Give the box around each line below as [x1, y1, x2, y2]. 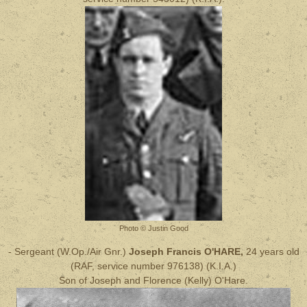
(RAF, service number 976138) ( [71, 260, 210, 271]
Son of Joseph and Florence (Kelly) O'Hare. [59, 275, 248, 286]
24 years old [245, 246, 299, 257]
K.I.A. [210, 260, 233, 271]
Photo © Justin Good [119, 224, 188, 232]
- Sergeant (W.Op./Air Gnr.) [8, 246, 129, 257]
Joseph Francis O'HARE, [128, 246, 246, 257]
